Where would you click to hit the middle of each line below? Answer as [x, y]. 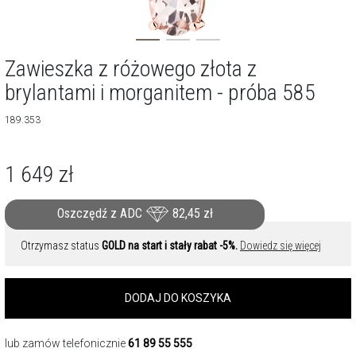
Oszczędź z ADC [101, 214]
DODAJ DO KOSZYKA [178, 298]
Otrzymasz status [61, 246]
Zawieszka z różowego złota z [131, 69]
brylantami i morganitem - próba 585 [160, 93]
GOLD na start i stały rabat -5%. [170, 246]
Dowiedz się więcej [281, 246]
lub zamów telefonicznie [66, 343]
